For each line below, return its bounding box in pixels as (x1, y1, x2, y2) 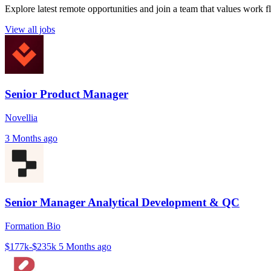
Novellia (5, 112, 38, 123)
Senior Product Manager (5, 87, 128, 100)
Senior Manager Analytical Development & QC (5, 196, 240, 209)
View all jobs (5, 24, 55, 35)
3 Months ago (5, 132, 57, 143)
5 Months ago (59, 241, 111, 252)
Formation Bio (5, 220, 60, 231)
